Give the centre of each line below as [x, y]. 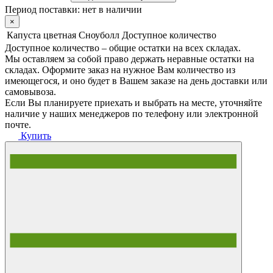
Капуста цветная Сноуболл [63, 35]
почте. [18, 124]
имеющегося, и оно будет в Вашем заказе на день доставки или [136, 80]
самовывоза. [30, 91]
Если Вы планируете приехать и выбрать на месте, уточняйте [133, 102]
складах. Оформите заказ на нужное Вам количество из [120, 69]
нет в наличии [112, 9]
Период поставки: [44, 9]
